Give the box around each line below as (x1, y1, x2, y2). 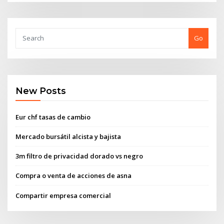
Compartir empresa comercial (15, 190, 111, 200)
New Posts (15, 85, 66, 96)
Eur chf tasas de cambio (15, 112, 91, 121)
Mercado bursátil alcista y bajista (15, 131, 121, 141)
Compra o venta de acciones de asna (15, 171, 132, 180)
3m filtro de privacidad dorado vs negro (15, 151, 143, 161)
